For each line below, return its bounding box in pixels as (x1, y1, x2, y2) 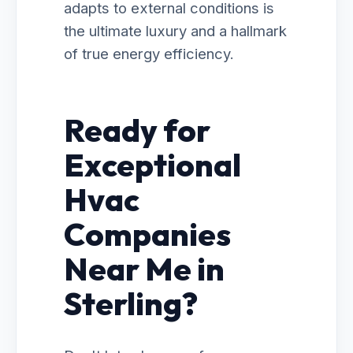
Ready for (64, 110, 210, 150)
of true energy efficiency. (64, 45, 234, 62)
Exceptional (64, 145, 241, 184)
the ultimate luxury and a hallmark (64, 22, 287, 39)
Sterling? (64, 284, 198, 323)
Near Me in (64, 249, 225, 288)
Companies (64, 214, 231, 254)
